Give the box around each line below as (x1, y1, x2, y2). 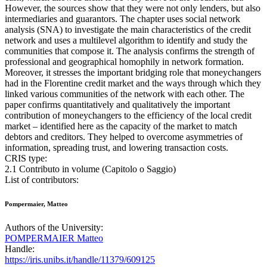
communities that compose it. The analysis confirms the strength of (5, 46, 254, 57)
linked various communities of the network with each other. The (5, 89, 244, 100)
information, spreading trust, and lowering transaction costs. (5, 142, 228, 153)
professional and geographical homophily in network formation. (5, 57, 244, 67)
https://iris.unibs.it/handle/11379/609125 (5, 254, 155, 265)
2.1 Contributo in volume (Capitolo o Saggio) (5, 164, 176, 175)
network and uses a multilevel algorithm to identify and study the (5, 35, 247, 46)
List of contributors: (5, 175, 79, 185)
